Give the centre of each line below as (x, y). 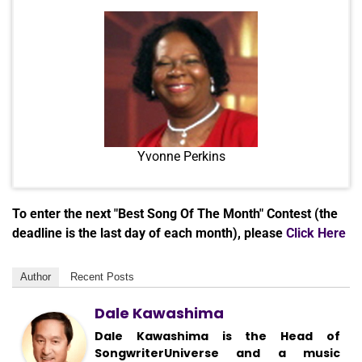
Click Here (316, 233)
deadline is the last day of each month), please (149, 233)
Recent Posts (102, 276)
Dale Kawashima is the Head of (217, 336)
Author (36, 276)
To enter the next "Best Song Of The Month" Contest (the (175, 213)
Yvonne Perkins (181, 156)
